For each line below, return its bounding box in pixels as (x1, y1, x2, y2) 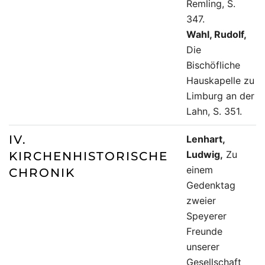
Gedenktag (186, 179, 235, 192)
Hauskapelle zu (186, 75, 254, 87)
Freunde (186, 225, 222, 238)
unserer (186, 241, 219, 253)
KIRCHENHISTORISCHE (9, 149, 168, 164)
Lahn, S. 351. (186, 105, 242, 118)
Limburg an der (186, 90, 254, 102)
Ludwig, (186, 148, 223, 161)
